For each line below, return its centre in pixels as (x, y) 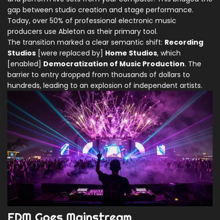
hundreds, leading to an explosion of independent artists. (105, 86)
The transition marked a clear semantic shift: (86, 42)
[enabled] (25, 64)
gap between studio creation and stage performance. (100, 10)
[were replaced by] (70, 53)
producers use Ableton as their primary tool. (82, 32)
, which (169, 53)
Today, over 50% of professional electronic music (92, 21)
